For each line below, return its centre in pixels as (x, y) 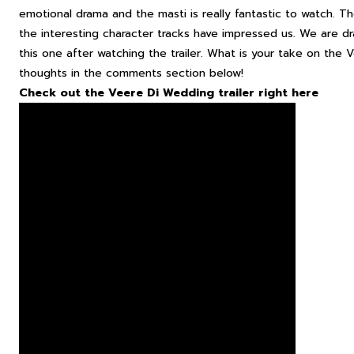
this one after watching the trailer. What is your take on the (183, 53)
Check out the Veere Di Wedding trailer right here (169, 93)
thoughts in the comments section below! (133, 73)
